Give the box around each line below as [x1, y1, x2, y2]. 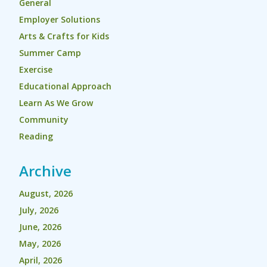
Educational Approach [19, 80, 111, 92]
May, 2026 [19, 238, 61, 249]
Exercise [19, 64, 52, 75]
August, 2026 [19, 188, 73, 199]
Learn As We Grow [19, 97, 93, 108]
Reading [19, 131, 53, 142]
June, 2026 [19, 221, 61, 232]
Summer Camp [19, 47, 81, 58]
